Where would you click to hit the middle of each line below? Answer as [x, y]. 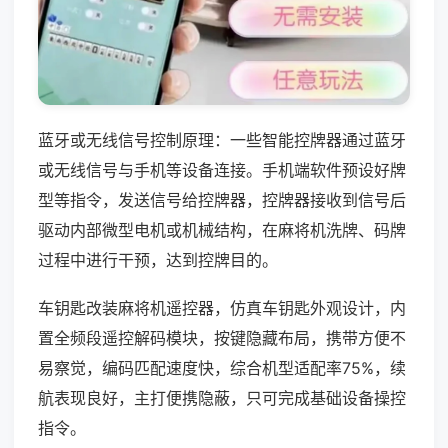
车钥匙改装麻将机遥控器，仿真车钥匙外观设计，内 [222, 307]
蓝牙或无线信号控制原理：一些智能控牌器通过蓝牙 [222, 139]
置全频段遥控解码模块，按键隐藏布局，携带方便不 [222, 337]
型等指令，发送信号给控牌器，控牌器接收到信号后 [222, 199]
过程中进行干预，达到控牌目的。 [158, 259]
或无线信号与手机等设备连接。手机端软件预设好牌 [222, 169]
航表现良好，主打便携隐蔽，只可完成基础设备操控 [222, 397]
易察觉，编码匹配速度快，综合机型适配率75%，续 [222, 367]
